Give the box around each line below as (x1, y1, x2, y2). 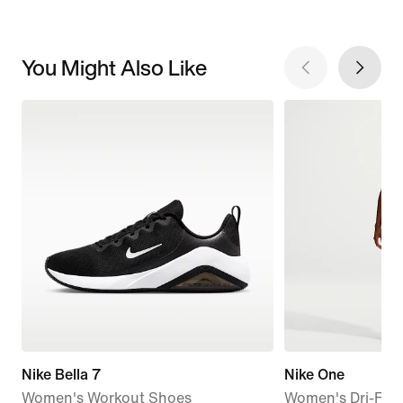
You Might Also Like (22, 50, 207, 84)
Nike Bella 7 (22, 366, 101, 382)
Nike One (283, 366, 345, 382)
